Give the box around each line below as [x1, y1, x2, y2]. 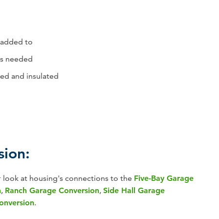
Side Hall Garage [103, 186, 165, 196]
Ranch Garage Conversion [5, 186, 99, 196]
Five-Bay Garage [134, 174, 194, 183]
